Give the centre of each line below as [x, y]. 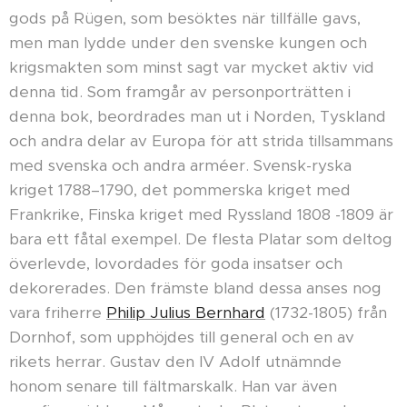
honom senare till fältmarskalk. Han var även [173, 387]
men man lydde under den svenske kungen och [188, 43]
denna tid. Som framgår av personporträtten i [180, 92]
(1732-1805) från [326, 313]
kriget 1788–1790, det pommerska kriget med [180, 190]
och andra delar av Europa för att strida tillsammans [201, 141]
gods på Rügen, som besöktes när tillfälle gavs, [185, 19]
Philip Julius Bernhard [186, 313]
